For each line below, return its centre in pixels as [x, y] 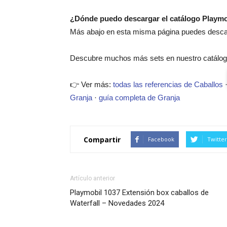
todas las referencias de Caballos [168, 85]
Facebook [161, 139]
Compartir [102, 139]
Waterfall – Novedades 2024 [117, 203]
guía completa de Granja [139, 98]
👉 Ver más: [91, 85]
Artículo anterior [92, 179]
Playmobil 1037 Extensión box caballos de [139, 193]
